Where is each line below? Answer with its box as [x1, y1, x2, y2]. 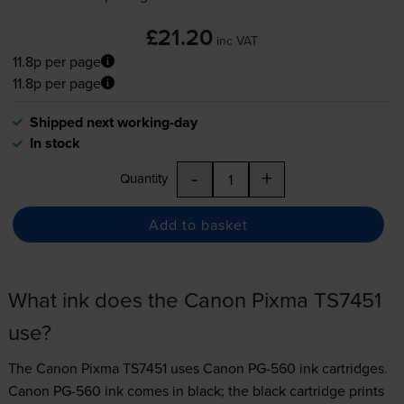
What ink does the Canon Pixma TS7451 [7, 284, 381, 316]
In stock [29, 133, 80, 154]
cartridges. [317, 358, 388, 379]
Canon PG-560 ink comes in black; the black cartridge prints [7, 381, 384, 401]
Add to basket [148, 214, 248, 234]
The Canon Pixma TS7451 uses [7, 358, 203, 379]
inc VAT [216, 31, 258, 50]
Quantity [119, 169, 168, 188]
